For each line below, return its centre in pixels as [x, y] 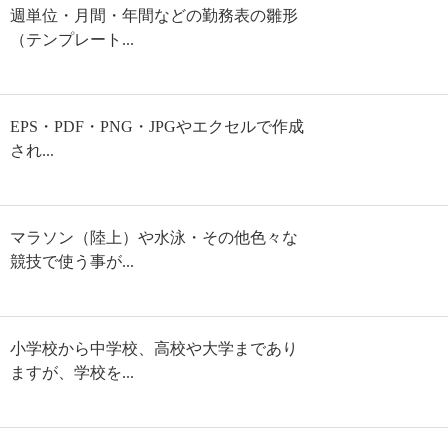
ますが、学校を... [72, 372]
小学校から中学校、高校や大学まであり [154, 348]
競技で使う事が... [72, 261]
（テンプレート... [72, 39]
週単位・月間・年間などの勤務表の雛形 [154, 15]
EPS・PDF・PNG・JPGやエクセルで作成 [157, 126]
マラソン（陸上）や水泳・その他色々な [154, 237]
